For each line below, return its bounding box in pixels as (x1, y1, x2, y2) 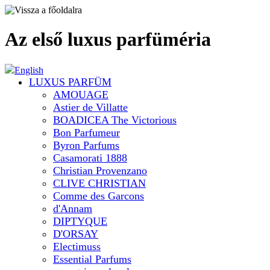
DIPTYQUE (53, 215, 107, 227)
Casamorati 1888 (53, 152, 127, 164)
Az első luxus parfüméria (5, 28, 211, 51)
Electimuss (53, 240, 101, 253)
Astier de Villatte (53, 101, 128, 113)
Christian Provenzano (53, 165, 147, 177)
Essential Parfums (53, 253, 131, 265)
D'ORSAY (53, 228, 98, 240)
